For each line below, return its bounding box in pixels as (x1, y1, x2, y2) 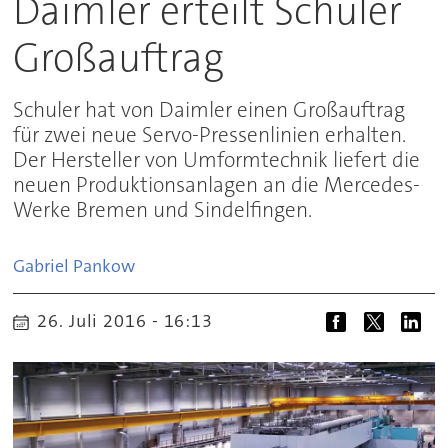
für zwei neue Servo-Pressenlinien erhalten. (13, 121, 407, 149)
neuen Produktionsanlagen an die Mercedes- (13, 171, 421, 199)
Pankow (73, 254, 136, 279)
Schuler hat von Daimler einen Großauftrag (13, 96, 406, 124)
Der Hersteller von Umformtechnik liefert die (13, 146, 421, 174)
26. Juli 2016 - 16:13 (48, 308, 214, 333)
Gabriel (13, 254, 70, 279)
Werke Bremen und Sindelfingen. (13, 196, 313, 224)
